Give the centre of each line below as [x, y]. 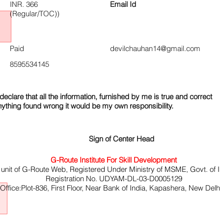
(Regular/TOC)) [35, 14]
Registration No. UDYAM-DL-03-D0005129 [114, 179]
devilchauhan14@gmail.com [155, 48]
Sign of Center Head [122, 139]
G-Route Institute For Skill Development [114, 160]
